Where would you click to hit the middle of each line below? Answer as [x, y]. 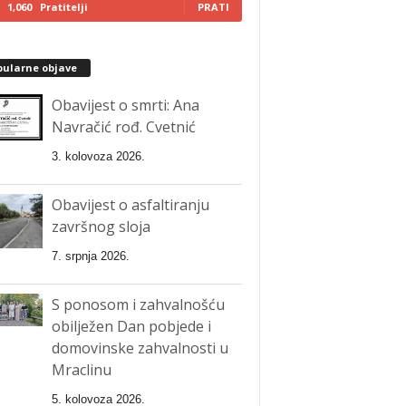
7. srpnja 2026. [90, 256]
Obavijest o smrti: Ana [125, 105]
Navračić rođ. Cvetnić [123, 126]
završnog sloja [101, 226]
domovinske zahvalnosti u [140, 348]
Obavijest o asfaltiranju [130, 204]
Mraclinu [81, 369]
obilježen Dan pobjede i [131, 326]
